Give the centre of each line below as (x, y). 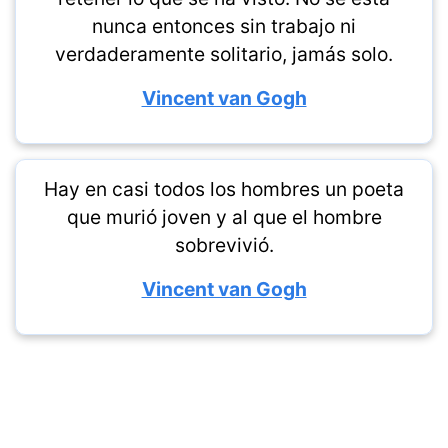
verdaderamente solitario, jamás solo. (224, 54)
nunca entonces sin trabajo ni (224, 26)
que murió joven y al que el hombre (224, 217)
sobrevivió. (224, 245)
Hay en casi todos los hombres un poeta (224, 189)
